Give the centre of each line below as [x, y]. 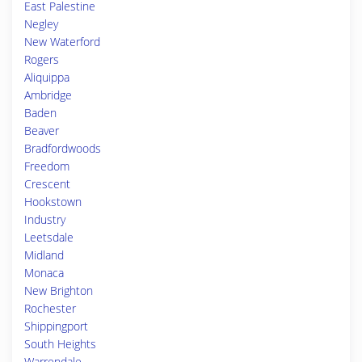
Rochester [50, 308]
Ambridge [48, 95]
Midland [44, 255]
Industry [45, 219]
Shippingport [56, 326]
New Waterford [62, 42]
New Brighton [59, 290]
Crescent [47, 184]
